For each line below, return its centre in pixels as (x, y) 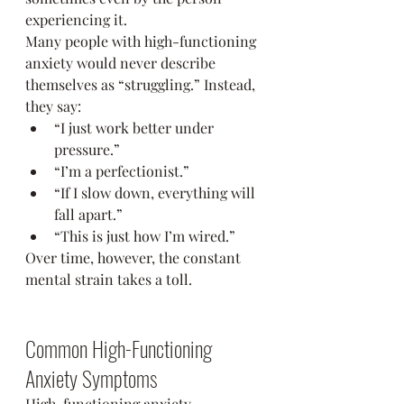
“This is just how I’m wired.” (145, 236)
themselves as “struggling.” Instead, (142, 84)
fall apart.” (88, 214)
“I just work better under (136, 128)
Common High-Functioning (121, 348)
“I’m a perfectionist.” (122, 171)
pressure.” (87, 149)
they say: (53, 106)
